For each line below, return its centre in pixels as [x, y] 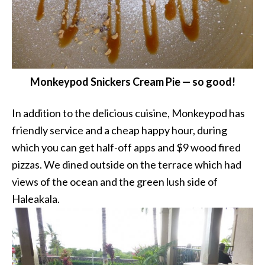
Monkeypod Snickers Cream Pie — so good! [132, 82]
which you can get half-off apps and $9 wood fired [126, 148]
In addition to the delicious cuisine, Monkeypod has [128, 113]
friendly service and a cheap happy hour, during [119, 130]
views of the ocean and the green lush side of [115, 182]
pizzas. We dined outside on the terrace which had [127, 165]
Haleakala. [36, 199]
